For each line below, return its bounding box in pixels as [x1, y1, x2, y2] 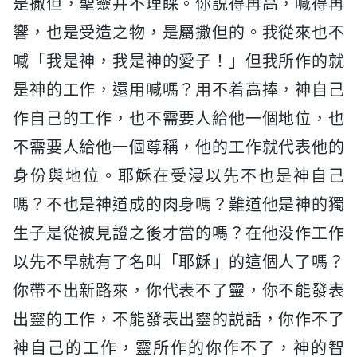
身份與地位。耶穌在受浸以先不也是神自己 [13, 166, 344, 186]
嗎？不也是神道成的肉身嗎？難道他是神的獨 [13, 194, 344, 214]
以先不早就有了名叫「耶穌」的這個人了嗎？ [13, 252, 344, 272]
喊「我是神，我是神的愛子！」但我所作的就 [13, 51, 344, 71]
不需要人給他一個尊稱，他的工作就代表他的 [13, 137, 344, 157]
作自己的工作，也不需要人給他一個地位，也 [13, 108, 344, 128]
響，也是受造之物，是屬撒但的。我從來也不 [13, 22, 344, 42]
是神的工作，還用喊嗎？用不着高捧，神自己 [13, 80, 344, 100]
